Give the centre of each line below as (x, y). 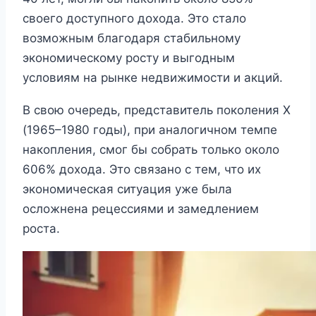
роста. (41, 228)
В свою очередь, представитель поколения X (157, 110)
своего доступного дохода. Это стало (134, 18)
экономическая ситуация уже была (127, 189)
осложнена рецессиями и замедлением (141, 208)
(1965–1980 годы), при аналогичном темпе (150, 129)
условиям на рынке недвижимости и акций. (153, 77)
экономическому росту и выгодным (129, 57)
